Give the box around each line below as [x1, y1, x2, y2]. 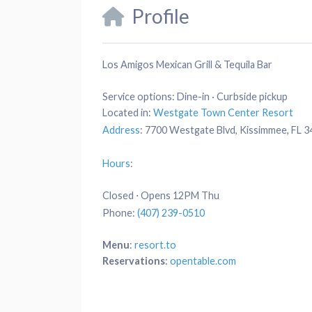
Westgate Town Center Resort [153, 106, 293, 118]
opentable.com [170, 254, 236, 267]
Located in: [102, 106, 151, 118]
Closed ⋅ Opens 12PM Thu [102, 189, 219, 201]
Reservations [102, 254, 165, 267]
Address [102, 123, 140, 136]
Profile [132, 4, 189, 29]
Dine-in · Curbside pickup [177, 90, 288, 102]
